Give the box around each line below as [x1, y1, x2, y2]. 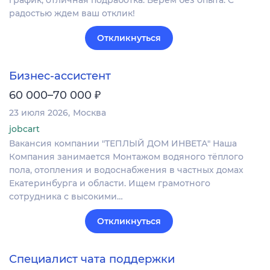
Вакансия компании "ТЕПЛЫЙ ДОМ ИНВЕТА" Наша [9, 138, 237, 149]
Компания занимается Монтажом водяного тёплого [9, 151, 243, 163]
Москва [73, 107, 106, 119]
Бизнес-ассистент [9, 69, 111, 83]
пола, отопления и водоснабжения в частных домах [9, 165, 243, 176]
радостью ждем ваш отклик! [9, 7, 135, 19]
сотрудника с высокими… [9, 191, 123, 202]
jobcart [9, 124, 40, 135]
